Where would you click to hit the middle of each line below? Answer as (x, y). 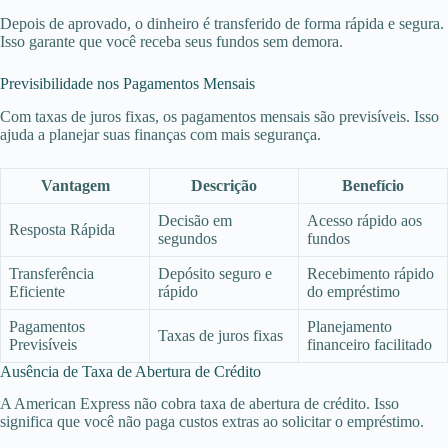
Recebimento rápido (370, 273)
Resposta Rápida (62, 229)
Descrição (224, 185)
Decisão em (195, 220)
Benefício (373, 185)
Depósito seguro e (215, 273)
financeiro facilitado (369, 344)
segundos (187, 238)
